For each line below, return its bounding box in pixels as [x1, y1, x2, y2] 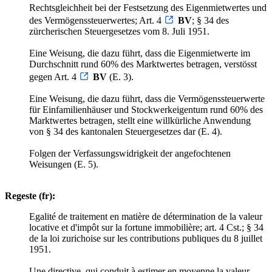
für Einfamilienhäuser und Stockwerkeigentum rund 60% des [29, 104, 263, 115]
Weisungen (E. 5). [29, 158, 98, 169]
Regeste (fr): [5, 190, 55, 201]
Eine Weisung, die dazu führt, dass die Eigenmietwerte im [29, 47, 250, 58]
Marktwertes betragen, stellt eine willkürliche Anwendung [29, 115, 251, 126]
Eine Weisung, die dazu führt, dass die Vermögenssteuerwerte [29, 93, 265, 104]
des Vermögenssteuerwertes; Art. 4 [29, 15, 164, 25]
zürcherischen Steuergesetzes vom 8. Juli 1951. [29, 25, 209, 36]
